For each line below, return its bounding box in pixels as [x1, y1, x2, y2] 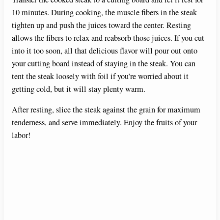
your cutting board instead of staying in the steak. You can [12, 57, 195, 69]
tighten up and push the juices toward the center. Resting [12, 19, 191, 30]
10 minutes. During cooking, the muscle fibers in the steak [12, 6, 197, 18]
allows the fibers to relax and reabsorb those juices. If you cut [12, 32, 204, 43]
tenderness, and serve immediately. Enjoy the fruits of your [12, 116, 197, 128]
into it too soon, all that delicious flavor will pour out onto [12, 45, 197, 56]
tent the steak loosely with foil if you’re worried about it [12, 70, 189, 82]
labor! [12, 129, 30, 140]
